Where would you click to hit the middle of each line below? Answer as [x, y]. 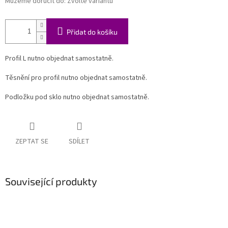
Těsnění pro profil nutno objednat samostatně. [76, 78]
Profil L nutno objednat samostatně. [59, 59]
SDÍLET [79, 142]
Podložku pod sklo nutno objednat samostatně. [77, 97]
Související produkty [51, 181]
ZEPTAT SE [32, 142]
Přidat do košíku [92, 32]
